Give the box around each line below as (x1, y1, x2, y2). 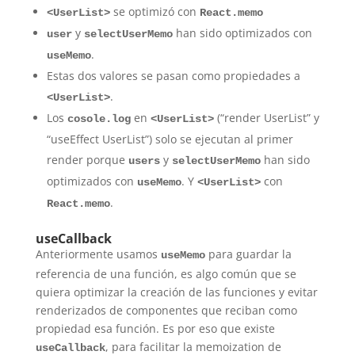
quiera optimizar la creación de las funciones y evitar (35, 284, 318, 300)
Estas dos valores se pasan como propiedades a (46, 68, 300, 84)
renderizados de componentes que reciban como (35, 303, 297, 319)
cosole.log (67, 113, 131, 126)
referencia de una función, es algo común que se (35, 266, 296, 282)
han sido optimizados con (172, 25, 312, 41)
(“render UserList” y (213, 110, 319, 126)
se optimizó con (109, 4, 200, 20)
